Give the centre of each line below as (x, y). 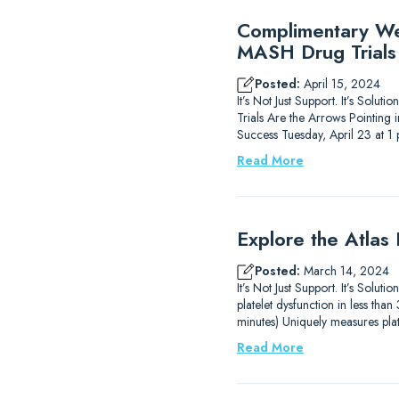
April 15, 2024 (340, 84)
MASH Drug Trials (316, 52)
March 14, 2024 (344, 271)
